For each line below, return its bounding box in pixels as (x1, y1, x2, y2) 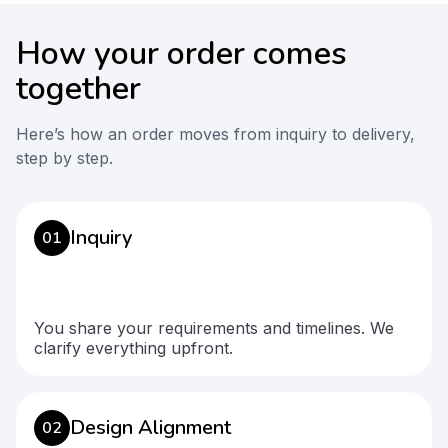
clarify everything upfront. (34, 338, 233, 358)
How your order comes (16, 32, 347, 75)
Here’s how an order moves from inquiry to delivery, (16, 124, 415, 144)
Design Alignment (70, 414, 231, 441)
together (16, 67, 141, 110)
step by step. (16, 148, 113, 168)
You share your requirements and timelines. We (34, 318, 394, 338)
